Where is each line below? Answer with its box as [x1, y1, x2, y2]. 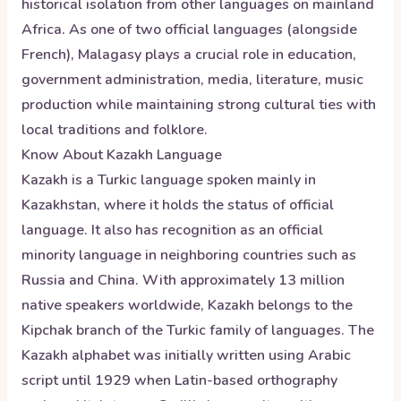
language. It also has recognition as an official [21, 220, 323, 240]
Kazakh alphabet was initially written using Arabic [21, 346, 351, 365]
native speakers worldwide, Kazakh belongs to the [21, 295, 353, 315]
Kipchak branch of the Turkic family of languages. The [21, 320, 374, 340]
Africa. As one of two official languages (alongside [21, 20, 357, 39]
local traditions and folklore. [21, 120, 208, 140]
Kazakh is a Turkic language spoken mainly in [21, 170, 316, 190]
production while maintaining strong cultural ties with [21, 95, 376, 115]
